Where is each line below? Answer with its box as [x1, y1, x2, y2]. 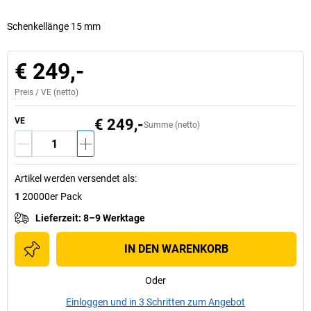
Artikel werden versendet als [15, 173, 135, 184]
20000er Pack [22, 191, 82, 202]
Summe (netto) [144, 119, 200, 130]
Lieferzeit [35, 212, 78, 224]
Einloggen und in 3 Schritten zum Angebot [66, 296, 245, 308]
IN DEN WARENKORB [124, 242, 228, 255]
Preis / [15, 87, 41, 97]
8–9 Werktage [83, 212, 145, 224]
